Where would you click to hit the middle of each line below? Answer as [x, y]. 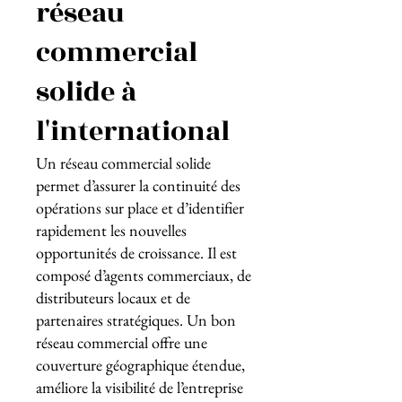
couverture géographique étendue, [140, 365]
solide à [86, 92]
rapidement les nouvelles [111, 230]
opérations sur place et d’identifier [140, 208]
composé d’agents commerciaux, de [144, 275]
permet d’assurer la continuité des [138, 185]
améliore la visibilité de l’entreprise [140, 387]
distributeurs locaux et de [113, 297]
